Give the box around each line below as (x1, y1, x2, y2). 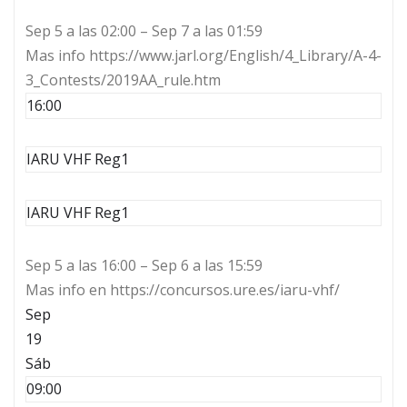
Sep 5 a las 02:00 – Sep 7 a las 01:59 (25, 21, 263, 42)
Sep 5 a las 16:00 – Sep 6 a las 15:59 (25, 255, 263, 276)
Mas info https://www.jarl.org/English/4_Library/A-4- (25, 45, 382, 66)
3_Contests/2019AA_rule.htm (25, 70, 221, 91)
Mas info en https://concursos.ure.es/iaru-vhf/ (25, 280, 340, 301)
